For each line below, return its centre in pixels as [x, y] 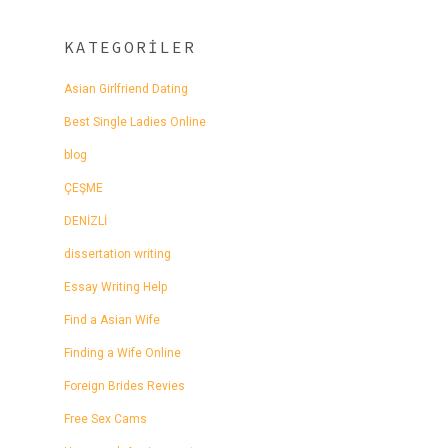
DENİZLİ [85, 220]
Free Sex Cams [105, 418]
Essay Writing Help [115, 286]
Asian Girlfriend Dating [126, 88]
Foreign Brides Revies [124, 385]
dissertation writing [117, 253]
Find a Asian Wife [112, 319]
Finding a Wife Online [122, 352]
